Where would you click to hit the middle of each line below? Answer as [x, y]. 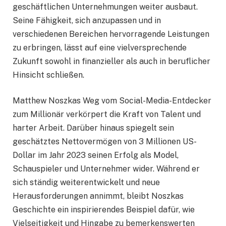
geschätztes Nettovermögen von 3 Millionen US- [105, 142]
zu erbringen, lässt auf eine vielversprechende [100, 47]
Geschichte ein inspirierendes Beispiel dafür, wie [104, 210]
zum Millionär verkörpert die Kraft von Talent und [107, 115]
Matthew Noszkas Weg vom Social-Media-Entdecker [112, 101]
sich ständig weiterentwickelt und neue [86, 183]
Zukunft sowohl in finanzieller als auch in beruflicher [111, 61]
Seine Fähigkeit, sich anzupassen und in [87, 20]
